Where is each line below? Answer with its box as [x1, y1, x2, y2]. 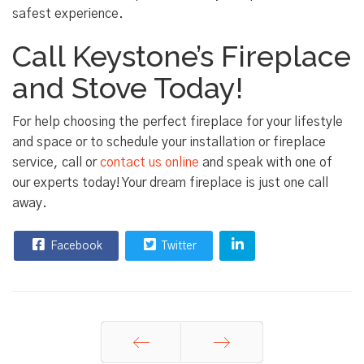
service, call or [12, 156, 100, 170]
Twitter [159, 240, 197, 253]
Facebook [48, 240, 102, 253]
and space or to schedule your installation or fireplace [12, 136, 326, 149]
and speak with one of [199, 156, 332, 170]
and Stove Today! [12, 71, 243, 106]
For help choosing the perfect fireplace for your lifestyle [12, 115, 343, 129]
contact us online [100, 156, 199, 170]
